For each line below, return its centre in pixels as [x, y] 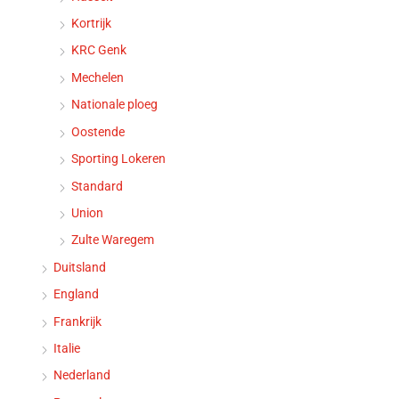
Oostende [98, 131]
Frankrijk [77, 321]
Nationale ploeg [114, 105]
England [76, 294]
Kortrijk [91, 24]
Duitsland [80, 267]
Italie [67, 348]
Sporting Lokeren [118, 159]
